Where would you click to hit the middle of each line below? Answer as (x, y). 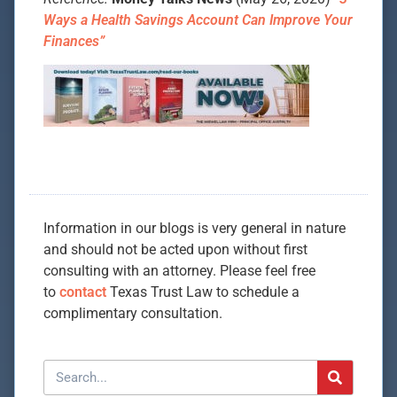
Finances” (74, 41)
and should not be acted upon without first (175, 250)
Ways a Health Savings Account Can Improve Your (198, 19)
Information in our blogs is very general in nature (195, 229)
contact (83, 292)
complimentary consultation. (133, 314)
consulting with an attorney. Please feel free (179, 271)
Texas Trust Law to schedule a (203, 292)
